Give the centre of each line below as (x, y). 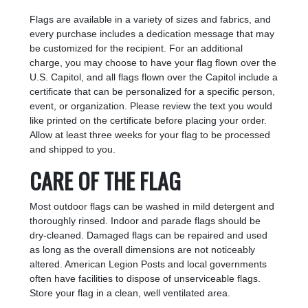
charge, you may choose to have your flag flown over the (153, 63)
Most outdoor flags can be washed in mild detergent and (152, 207)
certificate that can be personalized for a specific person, (153, 92)
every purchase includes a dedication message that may (152, 34)
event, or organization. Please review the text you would (151, 106)
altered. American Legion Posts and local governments (148, 264)
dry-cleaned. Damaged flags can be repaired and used (149, 235)
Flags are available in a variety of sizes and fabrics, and (151, 20)
